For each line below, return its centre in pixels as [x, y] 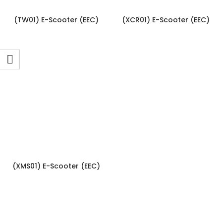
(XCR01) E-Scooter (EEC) [166, 20]
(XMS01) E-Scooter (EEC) [56, 166]
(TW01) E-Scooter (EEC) [56, 20]
